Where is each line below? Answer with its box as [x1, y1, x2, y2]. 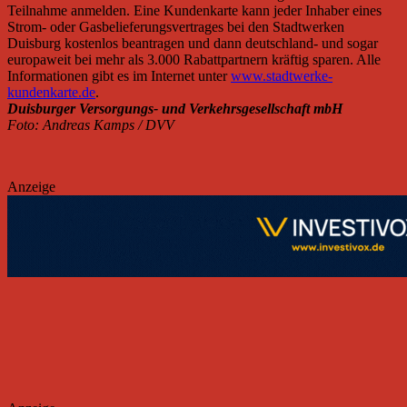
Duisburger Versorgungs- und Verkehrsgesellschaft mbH [7, 101, 342, 117]
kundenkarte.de [7, 84, 95, 101]
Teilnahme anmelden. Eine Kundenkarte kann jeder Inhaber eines [7, 3, 382, 19]
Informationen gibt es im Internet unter [7, 68, 231, 84]
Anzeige [7, 179, 55, 195]
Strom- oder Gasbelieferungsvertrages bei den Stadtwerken [7, 19, 344, 35]
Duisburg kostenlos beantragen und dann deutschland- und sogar [7, 35, 378, 52]
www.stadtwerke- [231, 68, 333, 84]
